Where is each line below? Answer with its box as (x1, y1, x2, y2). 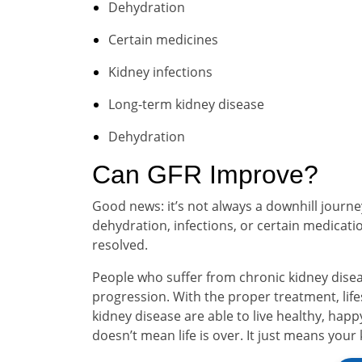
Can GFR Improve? (92, 160, 318, 189)
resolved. (92, 236, 148, 254)
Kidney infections (108, 63, 213, 81)
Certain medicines (108, 31, 218, 48)
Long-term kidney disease (108, 95, 264, 113)
